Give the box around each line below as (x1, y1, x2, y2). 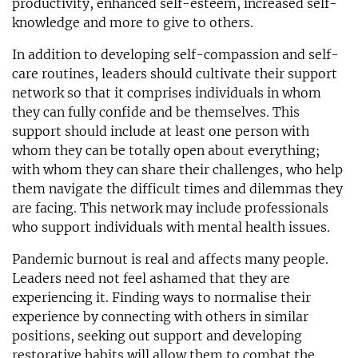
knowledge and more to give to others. (12, 14, 253, 31)
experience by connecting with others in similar (12, 308, 308, 325)
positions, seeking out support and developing (12, 328, 302, 344)
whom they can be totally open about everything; (12, 142, 320, 159)
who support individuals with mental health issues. (12, 219, 330, 236)
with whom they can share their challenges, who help (12, 161, 343, 178)
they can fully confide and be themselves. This (12, 104, 300, 121)
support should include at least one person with (12, 123, 309, 140)
